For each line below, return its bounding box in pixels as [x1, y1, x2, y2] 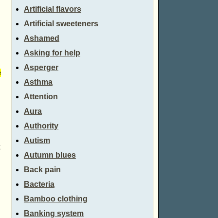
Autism [23, 136, 50, 145]
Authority [23, 122, 58, 130]
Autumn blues [23, 151, 76, 160]
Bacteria [23, 180, 54, 189]
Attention [23, 92, 58, 101]
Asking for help [23, 49, 80, 57]
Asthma [23, 78, 53, 87]
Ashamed [23, 34, 59, 43]
